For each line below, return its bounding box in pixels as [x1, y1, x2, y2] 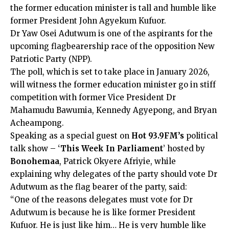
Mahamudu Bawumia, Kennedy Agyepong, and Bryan [10, 105, 217, 115]
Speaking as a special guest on [10, 131, 129, 141]
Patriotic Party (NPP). [10, 54, 92, 64]
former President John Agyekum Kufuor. [10, 16, 166, 26]
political [184, 131, 218, 141]
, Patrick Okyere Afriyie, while [59, 156, 176, 166]
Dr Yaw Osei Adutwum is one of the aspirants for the [10, 29, 213, 38]
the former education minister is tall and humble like [10, 3, 216, 13]
